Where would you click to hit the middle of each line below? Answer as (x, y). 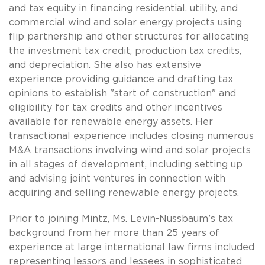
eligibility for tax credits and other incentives (116, 107)
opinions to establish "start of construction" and (122, 93)
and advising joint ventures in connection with (117, 178)
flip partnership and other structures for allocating (129, 36)
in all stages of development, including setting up (126, 164)
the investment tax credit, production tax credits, (125, 51)
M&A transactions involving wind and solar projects (130, 150)
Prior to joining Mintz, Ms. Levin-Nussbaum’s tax (121, 219)
